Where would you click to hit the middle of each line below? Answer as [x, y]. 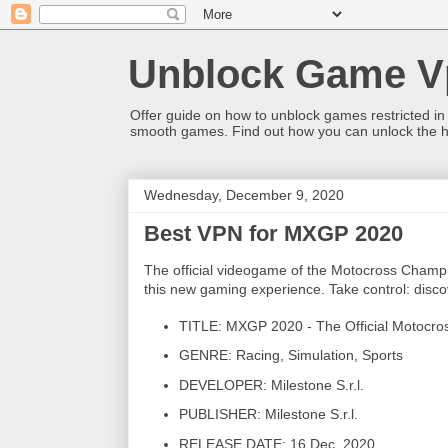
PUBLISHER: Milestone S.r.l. [268, 414]
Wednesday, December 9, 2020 [244, 195]
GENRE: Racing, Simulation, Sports [291, 355]
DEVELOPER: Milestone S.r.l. [271, 384]
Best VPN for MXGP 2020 [273, 233]
